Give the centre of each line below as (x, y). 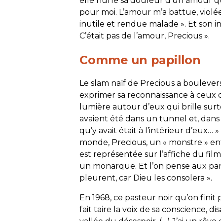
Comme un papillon (140, 60)
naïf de (125, 83)
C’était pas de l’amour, (124, 36)
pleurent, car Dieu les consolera (142, 178)
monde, (96, 142)
